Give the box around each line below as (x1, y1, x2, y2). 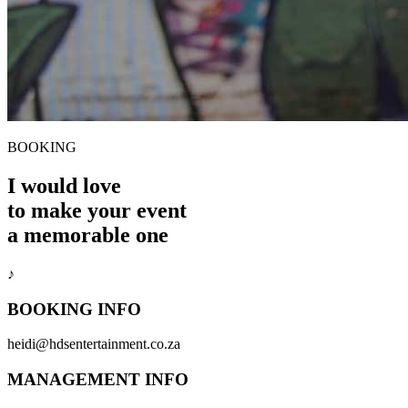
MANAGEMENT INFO (7, 369, 189, 389)
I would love (7, 173, 121, 198)
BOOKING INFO (7, 299, 141, 319)
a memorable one (7, 222, 168, 247)
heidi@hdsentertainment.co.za (7, 336, 180, 352)
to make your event (7, 198, 187, 222)
